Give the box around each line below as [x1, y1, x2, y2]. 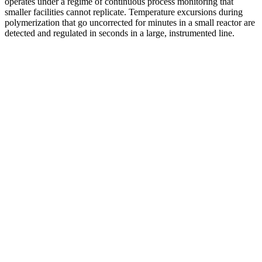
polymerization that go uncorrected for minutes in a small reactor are [5, 17, 255, 27]
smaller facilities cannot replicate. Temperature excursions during [5, 6, 243, 17]
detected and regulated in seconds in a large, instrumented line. [5, 27, 235, 38]
